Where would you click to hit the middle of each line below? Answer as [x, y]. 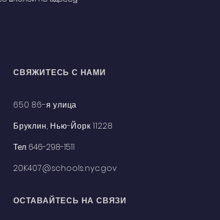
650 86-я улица [45, 105]
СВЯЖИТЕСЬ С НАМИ [60, 72]
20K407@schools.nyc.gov [65, 168]
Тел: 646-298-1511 [44, 147]
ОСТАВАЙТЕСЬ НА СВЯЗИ [70, 201]
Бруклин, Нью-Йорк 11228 [63, 126]
